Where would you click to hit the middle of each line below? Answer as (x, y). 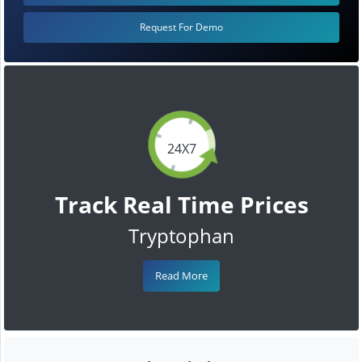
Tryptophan (181, 235)
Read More (181, 275)
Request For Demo (181, 27)
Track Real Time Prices (181, 204)
